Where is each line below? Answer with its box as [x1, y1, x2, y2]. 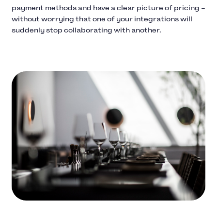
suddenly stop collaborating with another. [12, 26, 161, 35]
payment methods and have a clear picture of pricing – [12, 4, 205, 13]
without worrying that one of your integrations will [12, 15, 192, 24]
